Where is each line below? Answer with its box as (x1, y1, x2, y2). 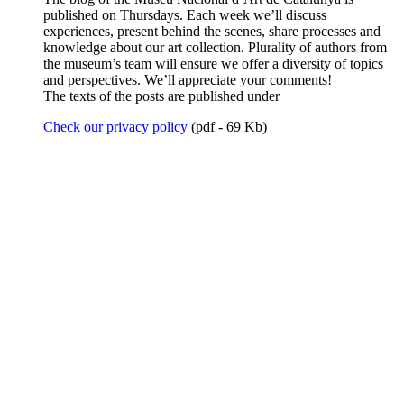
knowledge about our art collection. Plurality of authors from (43, 40, 387, 56)
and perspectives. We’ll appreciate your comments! (43, 72, 332, 88)
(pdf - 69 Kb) (188, 119, 267, 135)
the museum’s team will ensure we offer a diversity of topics (43, 56, 383, 72)
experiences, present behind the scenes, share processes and (43, 23, 381, 40)
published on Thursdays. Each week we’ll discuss (43, 7, 326, 23)
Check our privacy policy (43, 119, 188, 135)
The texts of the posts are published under (43, 88, 280, 105)
